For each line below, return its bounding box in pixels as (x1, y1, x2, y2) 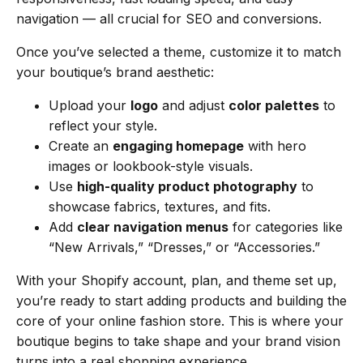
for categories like (228, 218, 343, 235)
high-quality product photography (77, 177, 297, 194)
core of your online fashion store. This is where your (16, 312, 344, 329)
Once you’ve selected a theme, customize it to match (16, 43, 341, 60)
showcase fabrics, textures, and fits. (49, 198, 271, 215)
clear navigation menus (77, 218, 228, 235)
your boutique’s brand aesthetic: (16, 63, 214, 80)
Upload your (49, 96, 130, 113)
